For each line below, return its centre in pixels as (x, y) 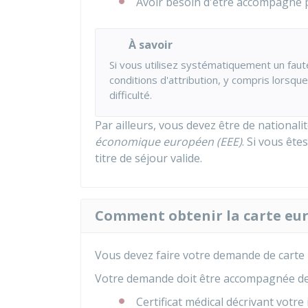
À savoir (151, 45)
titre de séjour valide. (148, 158)
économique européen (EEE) (168, 142)
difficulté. (131, 95)
